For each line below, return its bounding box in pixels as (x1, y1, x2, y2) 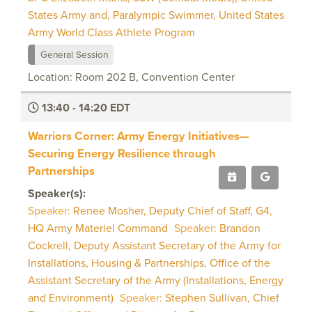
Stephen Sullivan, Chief (165, 289, 279, 306)
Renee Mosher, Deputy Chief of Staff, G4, (73, 202, 272, 219)
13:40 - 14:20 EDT (39, 99, 130, 116)
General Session (40, 47, 108, 61)
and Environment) (28, 289, 116, 306)
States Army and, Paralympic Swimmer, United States (28, 6, 284, 23)
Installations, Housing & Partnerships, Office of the (28, 254, 270, 271)
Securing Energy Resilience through (28, 144, 216, 162)
